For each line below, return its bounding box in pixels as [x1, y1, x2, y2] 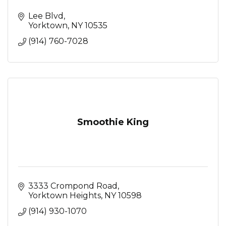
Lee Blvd [28, 11, 64, 21]
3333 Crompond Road [28, 181, 118, 191]
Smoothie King [77, 116, 149, 128]
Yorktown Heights [28, 190, 101, 200]
